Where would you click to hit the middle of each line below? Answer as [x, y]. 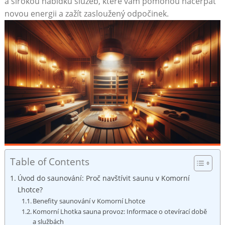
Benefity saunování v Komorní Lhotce [89, 201]
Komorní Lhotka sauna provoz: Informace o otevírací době [120, 211]
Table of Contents [49, 161]
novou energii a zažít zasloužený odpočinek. [86, 13]
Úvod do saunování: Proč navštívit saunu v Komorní [103, 178]
